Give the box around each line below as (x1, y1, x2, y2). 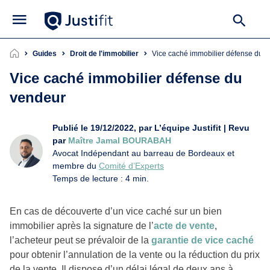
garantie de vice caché (151, 234, 254, 245)
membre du (52, 160, 99, 171)
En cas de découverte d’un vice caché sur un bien (10, 206, 222, 216)
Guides (33, 49, 57, 58)
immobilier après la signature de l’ (10, 220, 154, 231)
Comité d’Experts (99, 160, 164, 171)
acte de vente (154, 220, 215, 231)
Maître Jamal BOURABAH (68, 135, 171, 145)
